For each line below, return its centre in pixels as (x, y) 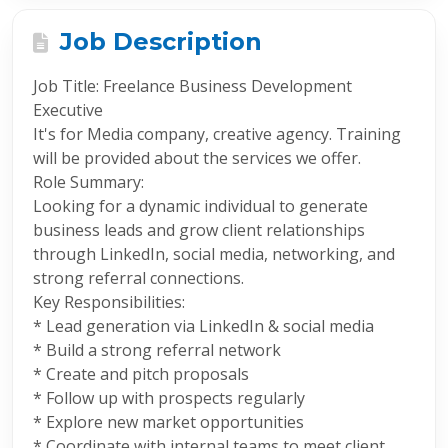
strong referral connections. (138, 278)
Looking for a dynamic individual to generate (200, 206)
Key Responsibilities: (109, 302)
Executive (68, 110)
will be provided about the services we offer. (197, 158)
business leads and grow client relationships (199, 230)
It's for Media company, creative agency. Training (217, 134)
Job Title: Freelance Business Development (192, 86)
